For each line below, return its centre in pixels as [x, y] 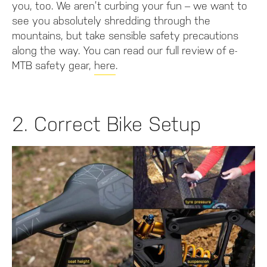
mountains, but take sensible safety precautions [125, 36]
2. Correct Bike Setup [106, 125]
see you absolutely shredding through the [111, 21]
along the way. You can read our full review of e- [125, 51]
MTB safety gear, [53, 66]
